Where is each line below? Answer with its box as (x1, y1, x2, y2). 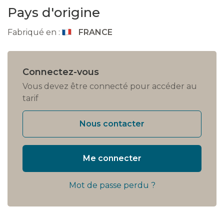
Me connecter (82, 153, 141, 163)
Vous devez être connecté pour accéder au (22, 81, 197, 91)
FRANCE (78, 27, 112, 37)
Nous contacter (79, 118, 144, 128)
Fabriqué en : (7, 27, 60, 37)
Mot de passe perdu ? (68, 180, 155, 190)
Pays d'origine (7, 4, 100, 20)
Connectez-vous (22, 66, 99, 77)
